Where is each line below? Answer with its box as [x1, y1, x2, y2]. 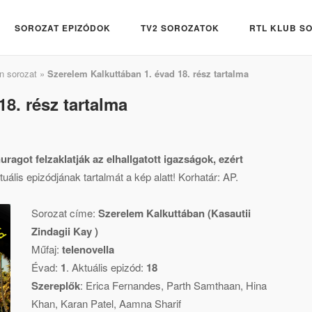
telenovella [62, 242, 115, 257]
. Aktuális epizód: [66, 260, 147, 274]
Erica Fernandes [86, 278, 162, 292]
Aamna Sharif [119, 296, 182, 311]
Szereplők [31, 278, 81, 293]
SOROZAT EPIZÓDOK [15, 21, 111, 34]
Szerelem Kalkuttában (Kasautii [98, 205, 251, 221]
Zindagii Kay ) [31, 224, 99, 239]
